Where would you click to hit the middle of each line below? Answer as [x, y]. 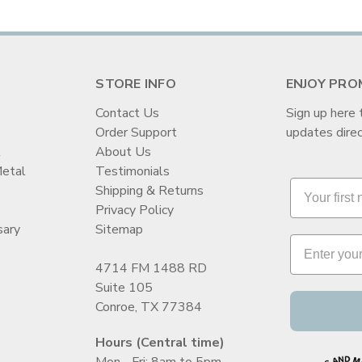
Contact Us [128, 114]
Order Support [137, 133]
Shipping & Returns [150, 191]
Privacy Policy [135, 210]
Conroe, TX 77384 [149, 307]
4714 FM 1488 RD [152, 269]
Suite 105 [124, 288]
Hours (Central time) [160, 343]
